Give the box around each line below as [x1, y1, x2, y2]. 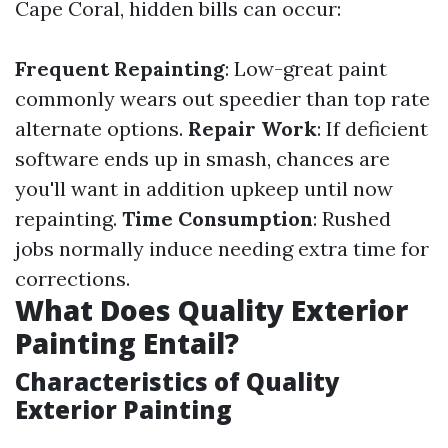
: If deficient [317, 116, 428, 141]
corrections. [15, 266, 130, 291]
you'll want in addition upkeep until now [15, 176, 393, 201]
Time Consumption [122, 206, 313, 231]
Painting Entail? [15, 324, 239, 362]
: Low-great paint [225, 56, 387, 81]
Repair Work [188, 116, 317, 141]
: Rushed [313, 206, 391, 231]
